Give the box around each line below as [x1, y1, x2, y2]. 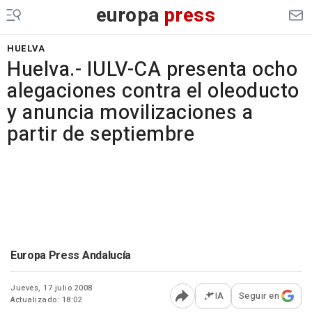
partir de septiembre [7, 120, 194, 149]
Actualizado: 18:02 [10, 294, 82, 306]
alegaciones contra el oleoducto [7, 77, 299, 106]
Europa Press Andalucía [10, 247, 131, 264]
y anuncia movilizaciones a [7, 98, 253, 127]
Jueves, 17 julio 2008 [10, 282, 93, 294]
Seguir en [238, 289, 279, 302]
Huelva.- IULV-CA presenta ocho [7, 55, 297, 84]
